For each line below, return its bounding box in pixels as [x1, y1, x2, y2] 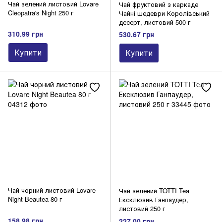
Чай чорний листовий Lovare [8, 185, 96, 195]
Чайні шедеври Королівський [119, 8, 210, 18]
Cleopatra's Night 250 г [8, 7, 73, 17]
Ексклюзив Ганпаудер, [119, 195, 188, 205]
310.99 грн [8, 29, 43, 39]
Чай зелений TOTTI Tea [119, 186, 189, 196]
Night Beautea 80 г [8, 194, 62, 204]
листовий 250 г [119, 204, 165, 214]
